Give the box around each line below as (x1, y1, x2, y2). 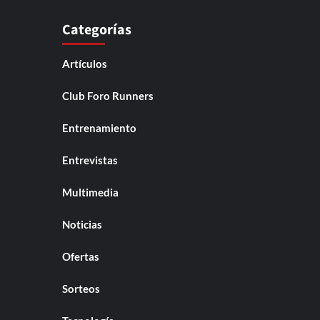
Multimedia (62, 186, 119, 199)
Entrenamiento (62, 121, 136, 135)
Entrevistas (62, 154, 118, 167)
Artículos (62, 57, 107, 71)
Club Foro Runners (62, 89, 154, 103)
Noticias (62, 218, 102, 231)
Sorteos (62, 282, 100, 296)
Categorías (62, 20, 131, 41)
